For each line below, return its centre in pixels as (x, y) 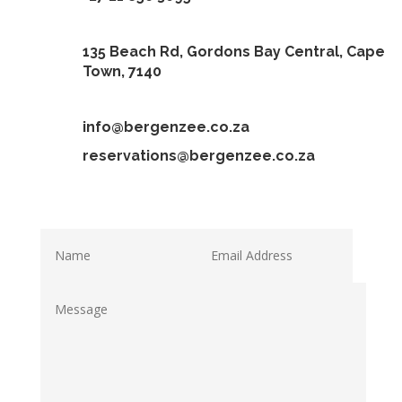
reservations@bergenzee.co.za (198, 155)
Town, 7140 (122, 71)
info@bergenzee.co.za (166, 127)
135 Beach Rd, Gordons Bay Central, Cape (233, 51)
